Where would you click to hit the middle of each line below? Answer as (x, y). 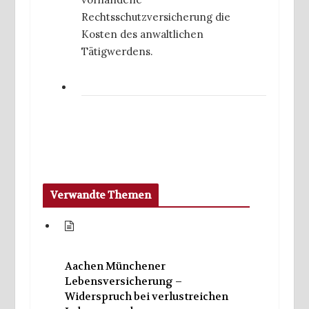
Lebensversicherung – (123, 282)
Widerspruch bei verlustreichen (146, 297)
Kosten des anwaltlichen (142, 34)
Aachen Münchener (115, 267)
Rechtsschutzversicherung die (156, 17)
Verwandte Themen (100, 196)
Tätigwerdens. (117, 51)
